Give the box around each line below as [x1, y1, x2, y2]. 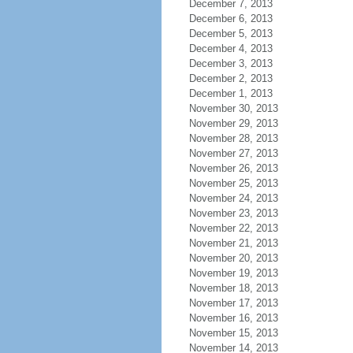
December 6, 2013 [188, 13, 273, 24]
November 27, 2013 [188, 147, 278, 159]
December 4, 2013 [188, 43, 273, 54]
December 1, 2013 [188, 87, 273, 99]
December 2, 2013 [188, 72, 273, 84]
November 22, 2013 [188, 222, 278, 234]
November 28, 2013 [188, 132, 278, 144]
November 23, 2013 [188, 207, 278, 219]
